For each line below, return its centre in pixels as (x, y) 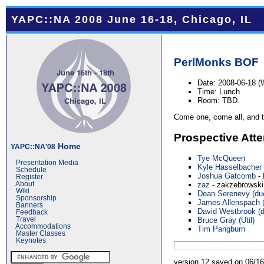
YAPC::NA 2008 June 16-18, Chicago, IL (132, 19)
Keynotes (31, 240)
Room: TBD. (219, 101)
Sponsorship (36, 198)
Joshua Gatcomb (227, 176)
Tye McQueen (222, 159)
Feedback (32, 212)
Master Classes (41, 233)
